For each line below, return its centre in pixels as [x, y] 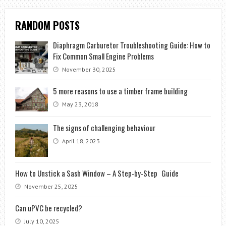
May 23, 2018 [79, 104]
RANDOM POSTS [47, 25]
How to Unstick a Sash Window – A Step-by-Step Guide [97, 173]
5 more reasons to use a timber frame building [120, 91]
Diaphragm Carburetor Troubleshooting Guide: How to [131, 45]
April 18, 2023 [80, 141]
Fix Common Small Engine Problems [103, 56]
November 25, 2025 [50, 187]
